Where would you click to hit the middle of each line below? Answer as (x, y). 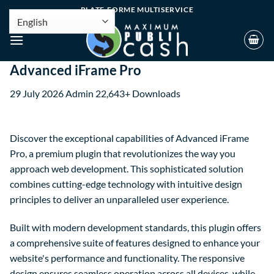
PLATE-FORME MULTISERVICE (137, 9)
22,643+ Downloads (138, 94)
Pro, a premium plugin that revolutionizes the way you (123, 154)
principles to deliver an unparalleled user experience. (119, 199)
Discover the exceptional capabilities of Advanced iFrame (129, 138)
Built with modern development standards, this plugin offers (135, 227)
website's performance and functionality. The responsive (127, 257)
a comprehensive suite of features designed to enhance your (135, 242)
